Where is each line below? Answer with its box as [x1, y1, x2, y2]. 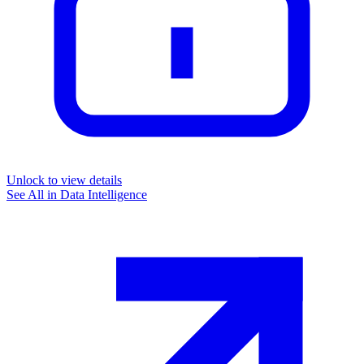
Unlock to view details [6, 173, 122, 188]
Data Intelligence [60, 188, 147, 202]
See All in [6, 188, 60, 202]
